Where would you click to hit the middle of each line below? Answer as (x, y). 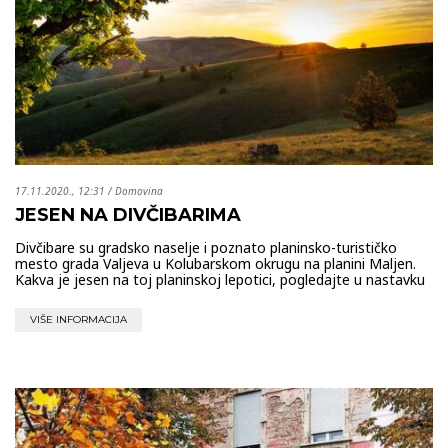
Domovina (139, 191)
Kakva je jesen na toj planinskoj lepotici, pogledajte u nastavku (220, 280)
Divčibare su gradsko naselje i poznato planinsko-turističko (206, 248)
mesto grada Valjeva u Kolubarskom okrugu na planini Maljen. (215, 264)
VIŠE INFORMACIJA (78, 320)
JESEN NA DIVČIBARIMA (128, 215)
